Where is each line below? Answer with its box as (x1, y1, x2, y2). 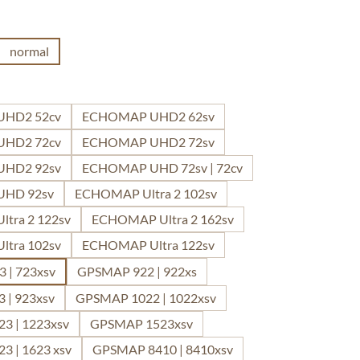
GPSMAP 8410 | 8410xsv (92, 342, 233, 357)
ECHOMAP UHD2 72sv (82, 134, 215, 149)
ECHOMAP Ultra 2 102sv (75, 186, 217, 201)
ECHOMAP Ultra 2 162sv (92, 211, 234, 227)
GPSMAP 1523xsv (90, 316, 193, 331)
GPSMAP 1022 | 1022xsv (76, 290, 216, 305)
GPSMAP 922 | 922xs (77, 264, 197, 279)
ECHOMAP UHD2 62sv (82, 108, 215, 124)
